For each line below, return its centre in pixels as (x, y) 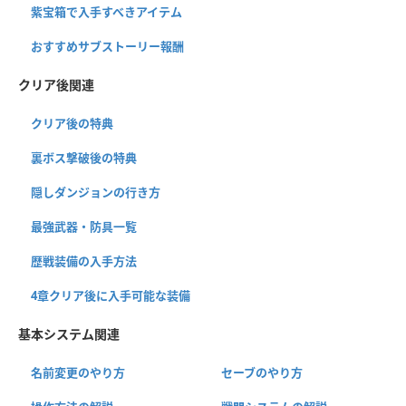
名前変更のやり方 (78, 373)
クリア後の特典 (72, 124)
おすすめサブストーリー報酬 (107, 47)
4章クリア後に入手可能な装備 (111, 296)
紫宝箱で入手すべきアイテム (106, 12)
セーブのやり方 (261, 373)
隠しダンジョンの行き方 (96, 193)
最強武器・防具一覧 (84, 227)
